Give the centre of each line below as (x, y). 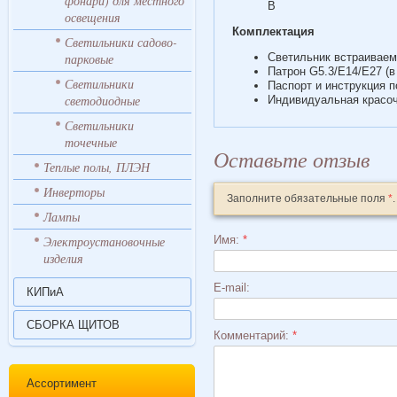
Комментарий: (253, 335)
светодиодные (102, 101)
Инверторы (74, 192)
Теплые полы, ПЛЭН (96, 167)
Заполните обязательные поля (307, 198)
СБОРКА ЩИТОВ (73, 325)
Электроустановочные (104, 241)
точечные (90, 142)
